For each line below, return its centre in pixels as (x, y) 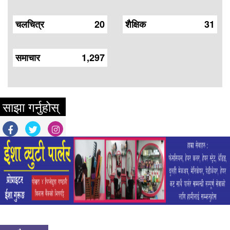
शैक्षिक (136, 24)
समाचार (28, 57)
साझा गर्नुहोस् (31, 106)
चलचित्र (30, 24)
